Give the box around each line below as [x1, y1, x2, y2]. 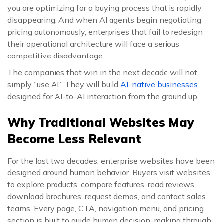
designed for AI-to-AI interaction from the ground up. [7, 91, 199, 101]
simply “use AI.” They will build [7, 79, 120, 89]
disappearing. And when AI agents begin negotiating [7, 15, 201, 25]
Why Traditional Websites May [7, 115, 194, 130]
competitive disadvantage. [7, 51, 104, 60]
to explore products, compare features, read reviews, [7, 179, 196, 189]
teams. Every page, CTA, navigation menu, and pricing [7, 203, 204, 213]
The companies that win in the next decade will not [7, 67, 197, 77]
